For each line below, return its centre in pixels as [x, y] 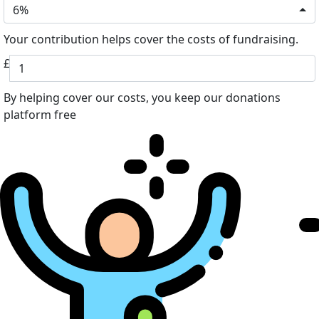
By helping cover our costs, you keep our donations [142, 97]
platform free [40, 114]
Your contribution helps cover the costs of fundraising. [151, 39]
